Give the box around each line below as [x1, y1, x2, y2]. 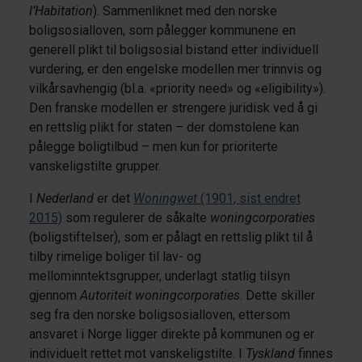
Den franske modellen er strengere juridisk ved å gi [29, 99, 318, 116]
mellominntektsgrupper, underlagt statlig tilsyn [29, 267, 290, 284]
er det [94, 190, 133, 206]
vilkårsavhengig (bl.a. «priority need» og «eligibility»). [29, 80, 326, 96]
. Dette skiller [240, 287, 315, 303]
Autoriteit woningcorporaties [80, 287, 240, 303]
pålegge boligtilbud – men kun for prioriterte [29, 138, 278, 154]
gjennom [29, 287, 80, 303]
